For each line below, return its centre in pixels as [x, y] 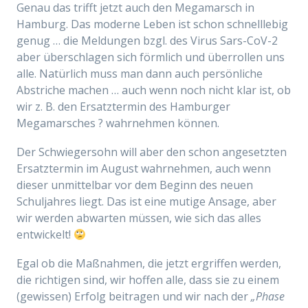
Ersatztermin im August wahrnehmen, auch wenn [144, 168]
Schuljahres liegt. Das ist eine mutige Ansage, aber [146, 201]
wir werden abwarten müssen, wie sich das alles [139, 218]
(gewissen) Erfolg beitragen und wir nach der [134, 296]
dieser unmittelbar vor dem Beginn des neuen [135, 185]
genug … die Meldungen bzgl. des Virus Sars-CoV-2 [147, 41]
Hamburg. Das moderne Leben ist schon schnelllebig [152, 24]
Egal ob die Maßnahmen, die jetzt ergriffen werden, [149, 263]
